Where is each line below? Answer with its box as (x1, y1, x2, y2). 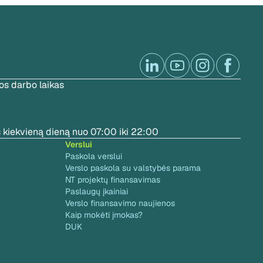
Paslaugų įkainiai (65, 186, 128, 197)
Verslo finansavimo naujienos (65, 198, 175, 208)
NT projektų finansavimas (65, 174, 160, 185)
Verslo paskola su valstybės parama (65, 163, 201, 173)
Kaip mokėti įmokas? (65, 210, 143, 220)
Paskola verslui (65, 151, 122, 161)
